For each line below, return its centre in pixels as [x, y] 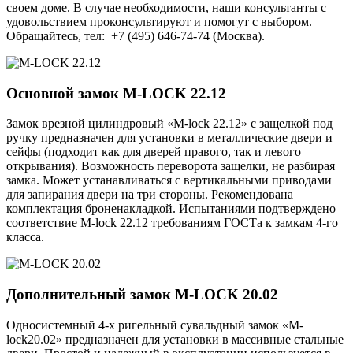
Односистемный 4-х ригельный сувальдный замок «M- [155, 325]
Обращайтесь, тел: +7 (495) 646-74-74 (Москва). [136, 35]
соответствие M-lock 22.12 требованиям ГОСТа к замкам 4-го [172, 223]
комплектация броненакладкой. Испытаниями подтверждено [171, 209]
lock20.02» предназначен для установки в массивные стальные [175, 339]
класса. [25, 237]
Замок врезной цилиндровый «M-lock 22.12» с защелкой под [169, 124]
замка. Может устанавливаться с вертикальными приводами [169, 180]
